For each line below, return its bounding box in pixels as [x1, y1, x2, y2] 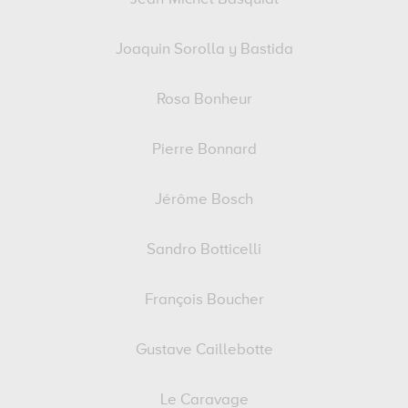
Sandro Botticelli [147, 242, 261, 258]
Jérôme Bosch [155, 192, 253, 208]
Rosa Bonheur [156, 92, 252, 107]
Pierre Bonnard [151, 142, 257, 158]
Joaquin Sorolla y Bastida [115, 42, 293, 57]
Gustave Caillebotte [135, 342, 273, 358]
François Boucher [144, 292, 264, 308]
